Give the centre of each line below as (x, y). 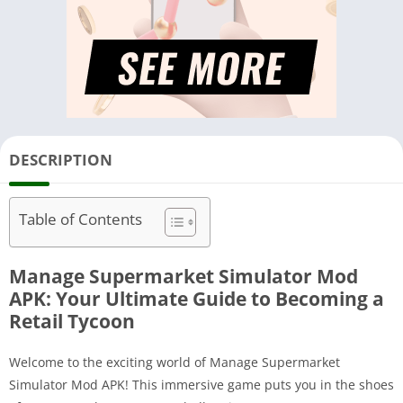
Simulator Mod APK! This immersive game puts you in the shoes (201, 384)
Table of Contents (81, 219)
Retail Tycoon (72, 321)
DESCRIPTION (61, 159)
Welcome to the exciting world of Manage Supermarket (175, 362)
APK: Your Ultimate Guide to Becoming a (197, 298)
